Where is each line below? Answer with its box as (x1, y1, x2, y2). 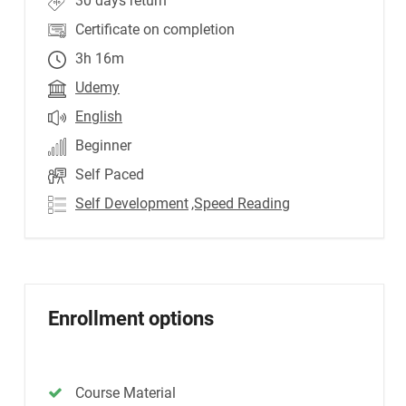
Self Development (75, 195, 188, 212)
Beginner (75, 137, 131, 154)
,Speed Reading (191, 195, 290, 212)
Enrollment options (48, 307, 214, 330)
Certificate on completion (75, 21, 235, 38)
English (75, 108, 122, 125)
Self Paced (75, 166, 144, 183)
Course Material (75, 384, 176, 401)
